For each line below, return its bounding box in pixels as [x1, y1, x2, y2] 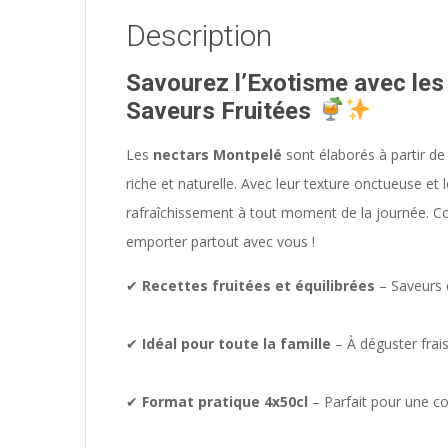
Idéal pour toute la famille [142, 334, 331, 354]
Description [126, 18, 272, 54]
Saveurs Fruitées [126, 97, 311, 126]
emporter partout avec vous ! [126, 232, 315, 252]
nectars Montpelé [153, 145, 282, 165]
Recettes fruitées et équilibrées [142, 276, 375, 296]
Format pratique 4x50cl [142, 392, 308, 412]
